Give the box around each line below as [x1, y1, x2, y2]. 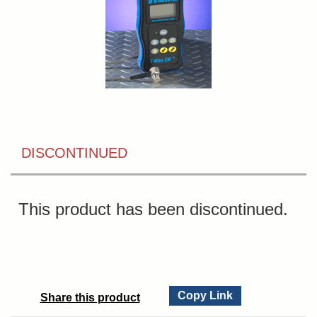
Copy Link [178, 289, 233, 301]
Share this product [40, 292, 140, 304]
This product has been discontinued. [18, 200, 288, 219]
